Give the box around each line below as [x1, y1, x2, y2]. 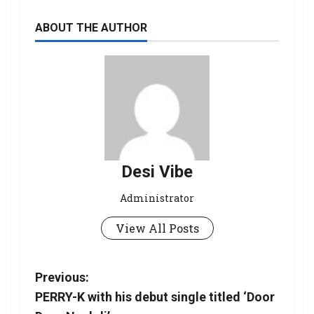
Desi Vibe [121, 161, 193, 182]
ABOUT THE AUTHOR [35, 20, 147, 34]
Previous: [35, 269, 89, 285]
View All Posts [115, 220, 199, 235]
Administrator [120, 191, 194, 205]
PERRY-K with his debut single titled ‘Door [35, 289, 275, 304]
